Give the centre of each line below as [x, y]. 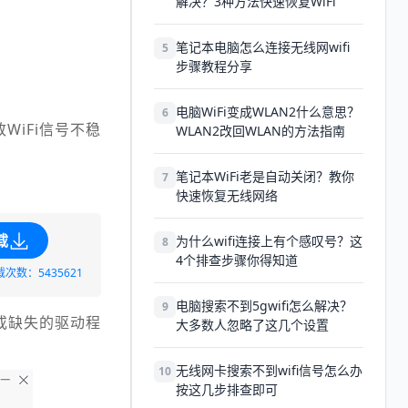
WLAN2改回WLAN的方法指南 [260, 131]
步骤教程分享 [214, 66]
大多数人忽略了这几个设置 [252, 325]
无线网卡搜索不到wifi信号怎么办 [269, 370]
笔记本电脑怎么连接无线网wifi [263, 47]
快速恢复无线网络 [227, 195]
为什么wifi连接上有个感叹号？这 [269, 241]
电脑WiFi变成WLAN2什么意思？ [268, 112]
